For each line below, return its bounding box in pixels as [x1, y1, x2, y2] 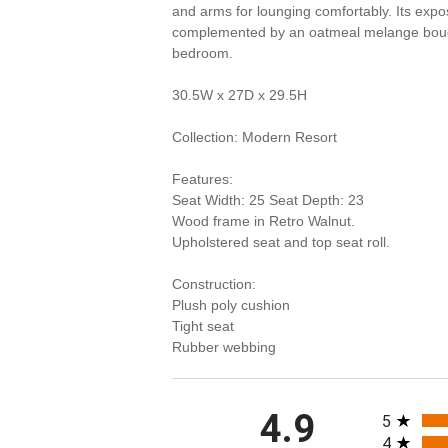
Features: [172, 171, 233, 187]
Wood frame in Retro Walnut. [172, 213, 355, 229]
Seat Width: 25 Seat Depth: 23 [172, 192, 364, 208]
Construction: [172, 276, 256, 292]
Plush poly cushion [172, 297, 290, 313]
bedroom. [172, 45, 233, 61]
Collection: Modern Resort [172, 129, 337, 145]
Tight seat [172, 318, 234, 334]
